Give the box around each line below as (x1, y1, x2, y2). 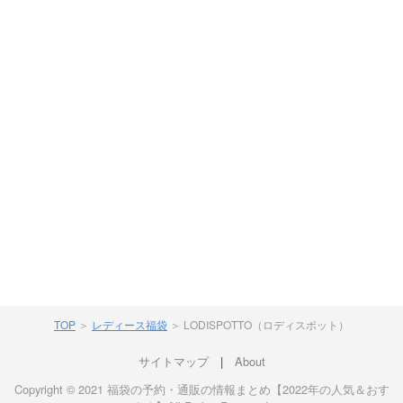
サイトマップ (138, 352, 209, 370)
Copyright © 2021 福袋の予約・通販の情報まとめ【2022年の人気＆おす (13, 380, 390, 398)
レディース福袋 (92, 316, 167, 332)
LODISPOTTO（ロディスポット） (184, 316, 349, 332)
